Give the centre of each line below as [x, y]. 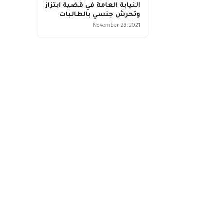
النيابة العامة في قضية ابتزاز [93, 5]
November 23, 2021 [117, 26]
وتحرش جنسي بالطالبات [100, 15]
